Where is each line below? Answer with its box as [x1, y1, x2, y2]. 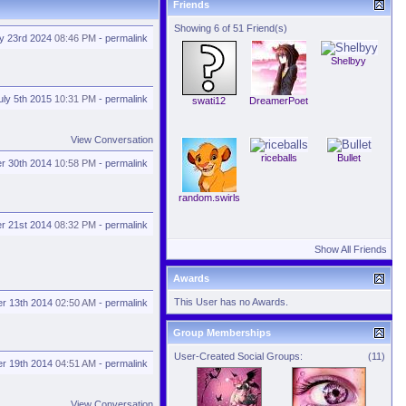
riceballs [260, 152, 297, 163]
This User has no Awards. [174, 296, 288, 307]
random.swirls [178, 192, 240, 203]
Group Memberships [173, 327, 271, 338]
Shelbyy [331, 55, 366, 66]
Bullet [336, 152, 361, 163]
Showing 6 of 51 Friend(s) [174, 23, 287, 34]
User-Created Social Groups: [174, 351, 303, 362]
